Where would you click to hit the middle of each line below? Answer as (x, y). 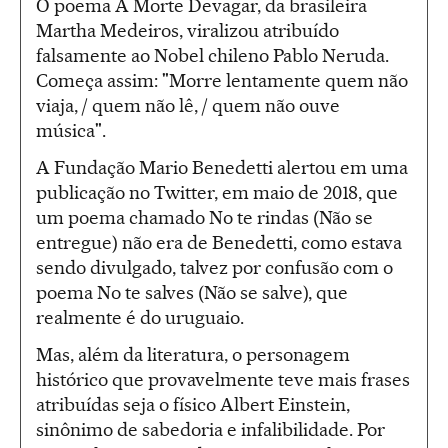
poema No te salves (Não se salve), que (192, 292)
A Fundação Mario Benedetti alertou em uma (222, 167)
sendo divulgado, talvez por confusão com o (214, 267)
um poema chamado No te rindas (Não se (204, 217)
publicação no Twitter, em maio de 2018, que (217, 192)
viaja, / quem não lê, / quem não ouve (188, 105)
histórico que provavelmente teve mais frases (223, 379)
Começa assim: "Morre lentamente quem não (222, 80)
